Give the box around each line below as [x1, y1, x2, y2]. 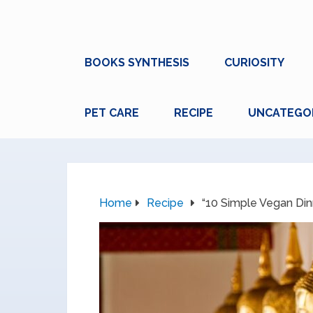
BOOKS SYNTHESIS [85, 56, 189, 69]
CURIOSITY [224, 56, 284, 69]
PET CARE [85, 106, 139, 119]
